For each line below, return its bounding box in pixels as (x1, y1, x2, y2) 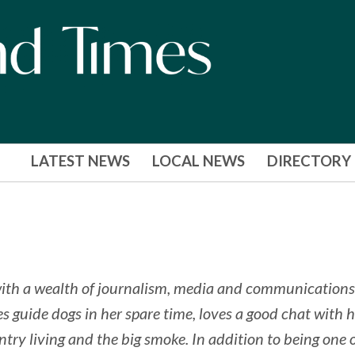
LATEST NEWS (30, 152, 130, 170)
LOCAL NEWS (151, 152, 245, 170)
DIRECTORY (266, 152, 351, 170)
